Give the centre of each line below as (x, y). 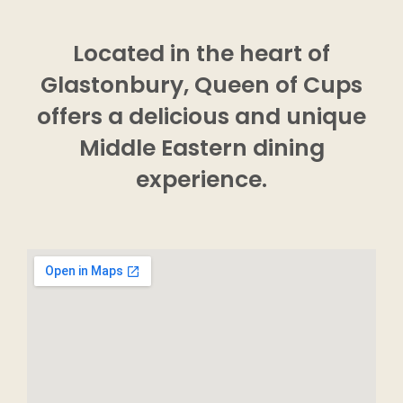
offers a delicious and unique (201, 116)
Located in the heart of (201, 54)
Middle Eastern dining (201, 148)
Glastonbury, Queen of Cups (201, 85)
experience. (201, 179)
